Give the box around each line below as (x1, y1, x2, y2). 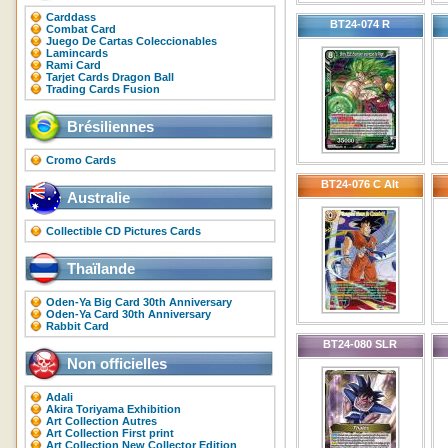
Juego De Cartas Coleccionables (46, 35, 217, 47)
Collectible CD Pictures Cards (46, 225, 201, 237)
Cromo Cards (46, 154, 116, 166)
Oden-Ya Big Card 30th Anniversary (46, 296, 232, 308)
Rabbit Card (46, 320, 109, 332)
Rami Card (46, 59, 101, 71)
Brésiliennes (67, 118, 154, 135)
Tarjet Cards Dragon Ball (46, 71, 174, 83)
